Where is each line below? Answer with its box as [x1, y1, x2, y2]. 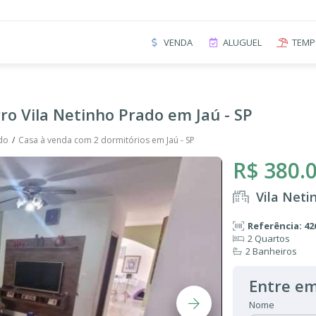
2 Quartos [248, 232, 290, 245]
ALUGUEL [223, 35, 262, 49]
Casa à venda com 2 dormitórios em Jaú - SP [18, 134, 195, 146]
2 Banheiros [245, 245, 297, 257]
